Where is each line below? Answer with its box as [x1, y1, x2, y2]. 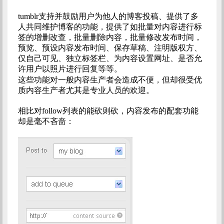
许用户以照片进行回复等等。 [17, 64, 126, 73]
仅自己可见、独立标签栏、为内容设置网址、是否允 [17, 54, 202, 63]
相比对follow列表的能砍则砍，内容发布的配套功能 [17, 106, 198, 115]
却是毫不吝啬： [17, 117, 74, 126]
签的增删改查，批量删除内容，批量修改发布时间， [17, 33, 202, 42]
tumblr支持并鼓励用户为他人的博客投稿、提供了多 [17, 12, 198, 21]
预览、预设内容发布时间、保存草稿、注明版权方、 [17, 43, 202, 52]
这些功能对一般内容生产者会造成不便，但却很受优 [17, 75, 202, 84]
